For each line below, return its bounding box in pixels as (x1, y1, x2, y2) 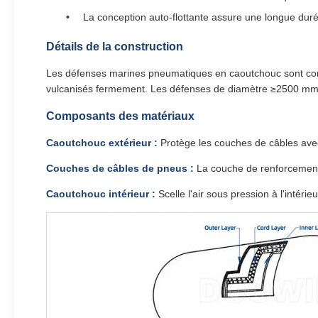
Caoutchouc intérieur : (46, 188, 155, 199)
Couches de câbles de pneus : (46, 163, 194, 174)
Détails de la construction (46, 40, 183, 53)
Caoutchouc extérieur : (46, 137, 158, 148)
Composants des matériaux (46, 110, 194, 122)
